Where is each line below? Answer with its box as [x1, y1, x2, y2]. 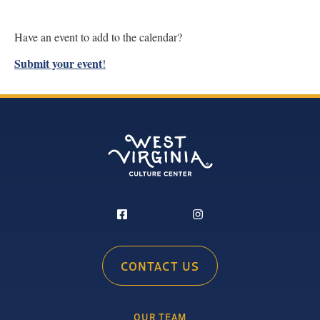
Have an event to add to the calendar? [14, 29, 182, 44]
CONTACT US [121, 258, 199, 274]
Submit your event [14, 54, 102, 71]
